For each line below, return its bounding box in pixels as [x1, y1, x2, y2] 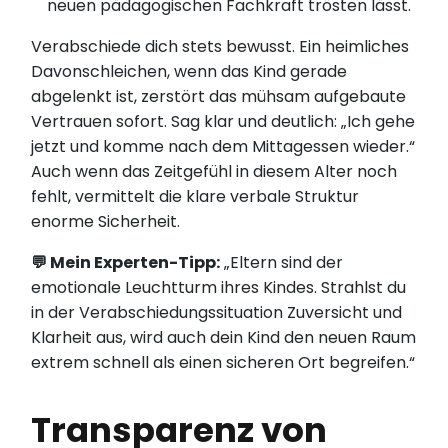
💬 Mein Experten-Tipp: [31, 251, 221, 275]
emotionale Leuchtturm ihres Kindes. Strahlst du [31, 276, 407, 300]
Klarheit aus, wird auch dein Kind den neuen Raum [31, 326, 417, 350]
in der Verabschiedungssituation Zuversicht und [31, 301, 403, 325]
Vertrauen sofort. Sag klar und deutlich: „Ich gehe [31, 110, 416, 134]
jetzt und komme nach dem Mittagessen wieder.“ [31, 135, 416, 159]
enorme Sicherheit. [31, 210, 181, 234]
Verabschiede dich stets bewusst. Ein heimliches [31, 35, 410, 59]
